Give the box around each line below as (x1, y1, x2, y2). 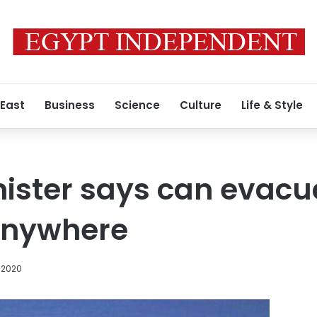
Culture (180, 98, 221, 113)
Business (45, 98, 95, 113)
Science (115, 98, 160, 113)
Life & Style (241, 98, 303, 113)
